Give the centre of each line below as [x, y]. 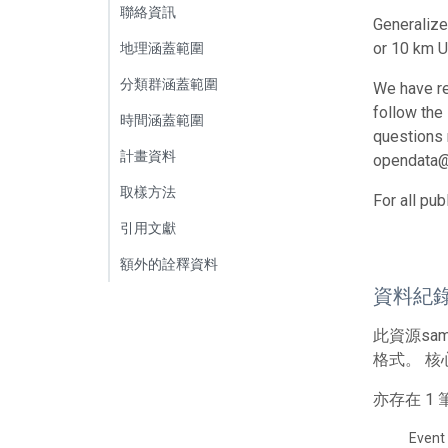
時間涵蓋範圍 [162, 119]
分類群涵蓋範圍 [169, 83]
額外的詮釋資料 [169, 263]
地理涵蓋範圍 [162, 47]
